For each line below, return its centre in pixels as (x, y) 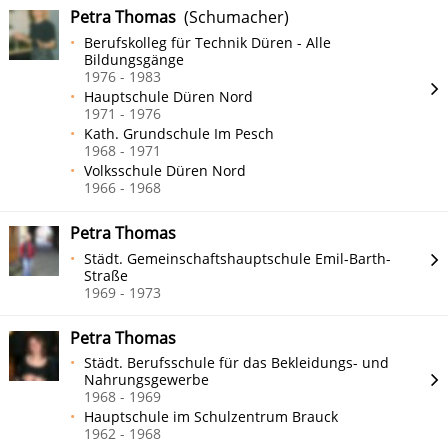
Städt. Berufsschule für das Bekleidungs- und (237, 363)
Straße (106, 275)
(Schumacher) (232, 17)
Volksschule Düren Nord (165, 170)
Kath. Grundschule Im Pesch (179, 133)
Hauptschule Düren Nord (169, 96)
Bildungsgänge (134, 60)
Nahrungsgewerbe (147, 380)
